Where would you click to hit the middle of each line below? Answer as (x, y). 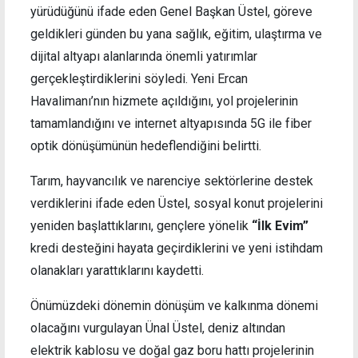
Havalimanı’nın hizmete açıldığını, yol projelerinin (164, 101)
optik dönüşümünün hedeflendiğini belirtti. (146, 146)
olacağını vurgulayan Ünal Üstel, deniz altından (158, 328)
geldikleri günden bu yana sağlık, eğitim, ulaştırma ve (176, 34)
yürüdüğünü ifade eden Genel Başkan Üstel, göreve (171, 12)
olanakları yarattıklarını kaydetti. (117, 271)
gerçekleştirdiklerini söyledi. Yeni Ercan (139, 79)
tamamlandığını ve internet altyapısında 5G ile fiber (171, 124)
